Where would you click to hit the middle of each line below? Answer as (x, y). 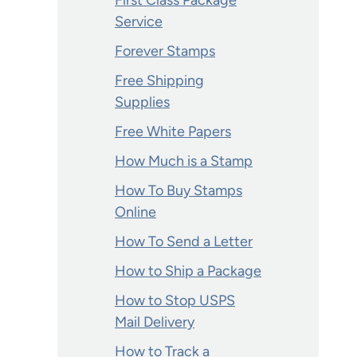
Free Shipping (159, 80)
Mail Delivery (155, 322)
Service (139, 22)
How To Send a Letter (184, 241)
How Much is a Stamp (184, 161)
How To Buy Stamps (178, 190)
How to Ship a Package (188, 271)
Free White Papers (173, 131)
